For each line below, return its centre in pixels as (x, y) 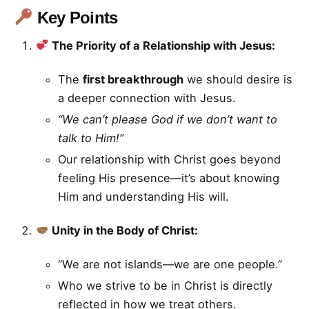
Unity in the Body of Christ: (123, 230)
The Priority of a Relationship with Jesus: (162, 45)
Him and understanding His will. (143, 196)
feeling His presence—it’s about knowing (169, 178)
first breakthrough (133, 79)
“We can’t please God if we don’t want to (168, 119)
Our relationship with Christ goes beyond (169, 159)
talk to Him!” (91, 138)
